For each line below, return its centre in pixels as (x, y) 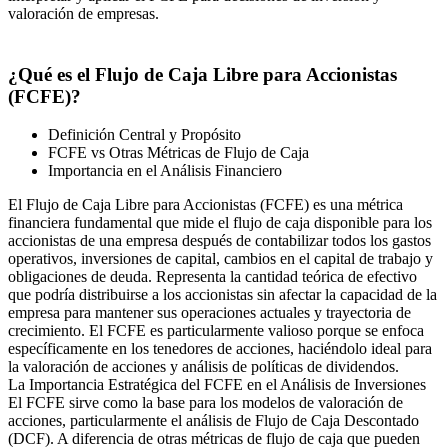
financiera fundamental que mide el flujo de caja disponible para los (220, 223)
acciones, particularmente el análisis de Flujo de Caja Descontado (213, 421)
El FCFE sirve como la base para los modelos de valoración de (205, 403)
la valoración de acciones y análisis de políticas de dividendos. (203, 367)
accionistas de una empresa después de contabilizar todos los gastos (219, 241)
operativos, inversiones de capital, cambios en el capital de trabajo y (220, 259)
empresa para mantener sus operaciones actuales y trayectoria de (209, 313)
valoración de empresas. (83, 13)
